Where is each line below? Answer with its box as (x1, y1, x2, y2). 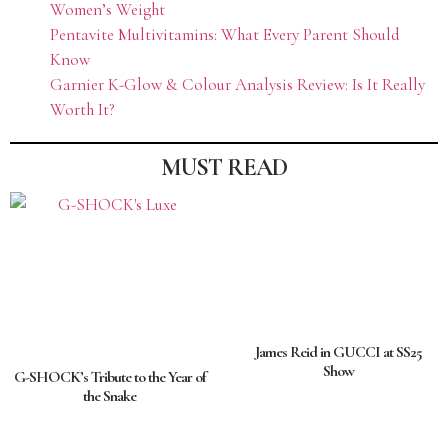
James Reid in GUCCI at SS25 (255, 342, 422, 363)
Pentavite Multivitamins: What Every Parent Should (50, 23, 400, 45)
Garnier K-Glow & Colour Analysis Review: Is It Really (50, 73, 425, 95)
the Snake (83, 386, 136, 407)
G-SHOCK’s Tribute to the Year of (13, 367, 206, 388)
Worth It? (50, 98, 115, 120)
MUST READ (161, 152, 287, 182)
